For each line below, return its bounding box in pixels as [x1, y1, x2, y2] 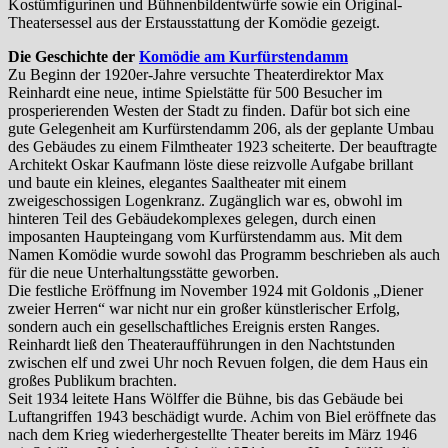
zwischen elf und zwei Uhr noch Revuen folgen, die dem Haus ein [8, 353, 428, 371]
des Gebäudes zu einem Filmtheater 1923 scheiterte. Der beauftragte [8, 137, 437, 155]
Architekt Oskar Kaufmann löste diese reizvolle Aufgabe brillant [8, 155, 413, 173]
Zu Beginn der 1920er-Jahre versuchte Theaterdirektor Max [8, 65, 384, 83]
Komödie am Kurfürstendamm [139, 47, 348, 65]
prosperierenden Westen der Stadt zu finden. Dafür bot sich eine [8, 101, 410, 119]
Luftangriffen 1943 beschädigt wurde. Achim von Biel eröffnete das [8, 407, 436, 425]
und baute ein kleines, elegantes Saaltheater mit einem [8, 173, 346, 191]
